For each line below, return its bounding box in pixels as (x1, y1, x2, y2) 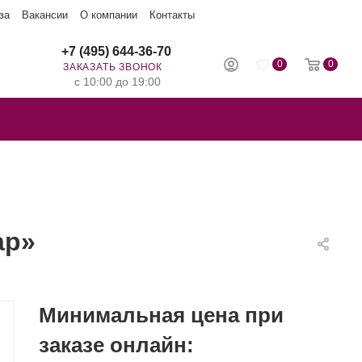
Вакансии (22, 9, 68, 21)
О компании (80, 9, 137, 21)
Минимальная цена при (39, 303, 284, 327)
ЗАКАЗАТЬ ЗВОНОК (63, 61, 162, 73)
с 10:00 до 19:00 (74, 75, 161, 88)
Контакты (149, 9, 195, 21)
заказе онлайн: (39, 333, 194, 357)
